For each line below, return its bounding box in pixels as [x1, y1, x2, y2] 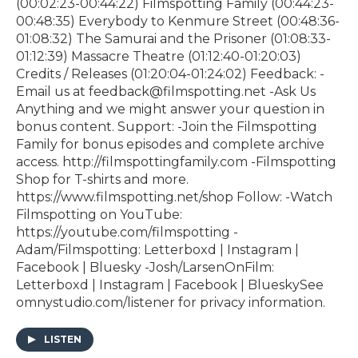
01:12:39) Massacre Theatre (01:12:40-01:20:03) [16, 49, 301, 65]
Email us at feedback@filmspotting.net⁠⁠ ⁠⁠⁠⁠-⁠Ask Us [16, 84, 316, 100]
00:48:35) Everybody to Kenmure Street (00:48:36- [16, 14, 340, 30]
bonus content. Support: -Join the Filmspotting [16, 119, 317, 135]
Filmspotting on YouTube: [16, 207, 182, 223]
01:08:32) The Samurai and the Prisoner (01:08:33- [16, 31, 331, 47]
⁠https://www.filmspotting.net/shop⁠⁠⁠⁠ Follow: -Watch [16, 189, 332, 205]
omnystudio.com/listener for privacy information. [16, 295, 325, 311]
